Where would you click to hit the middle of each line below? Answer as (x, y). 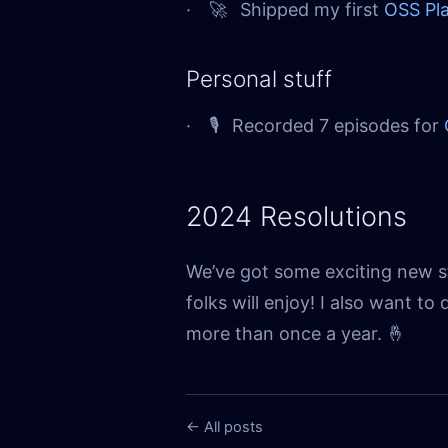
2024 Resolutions (296, 217)
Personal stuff (259, 78)
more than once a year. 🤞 (295, 333)
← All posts (224, 427)
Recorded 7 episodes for (337, 126)
